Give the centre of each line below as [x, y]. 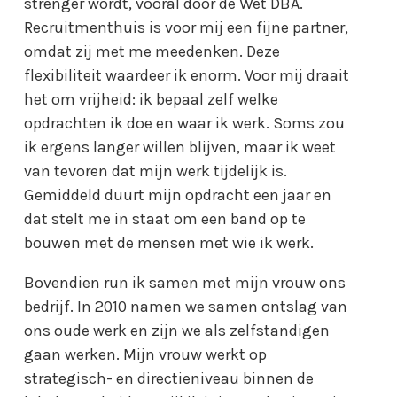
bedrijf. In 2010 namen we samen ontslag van [186, 306]
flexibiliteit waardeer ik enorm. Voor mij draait [187, 75]
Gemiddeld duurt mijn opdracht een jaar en [178, 195]
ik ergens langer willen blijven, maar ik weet [180, 147]
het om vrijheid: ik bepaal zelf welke [152, 99]
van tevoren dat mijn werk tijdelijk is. [156, 171]
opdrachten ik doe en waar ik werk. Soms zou [185, 123]
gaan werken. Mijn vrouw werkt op [146, 354]
